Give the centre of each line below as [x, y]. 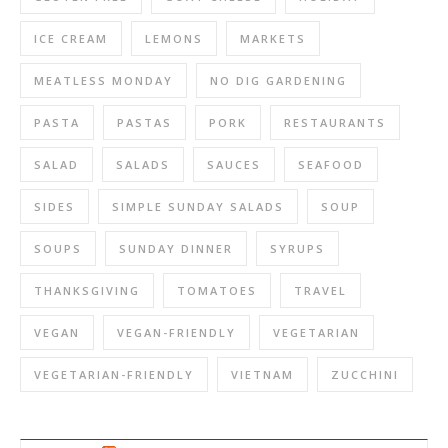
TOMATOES [217, 291]
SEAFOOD [331, 165]
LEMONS [174, 39]
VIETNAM [262, 375]
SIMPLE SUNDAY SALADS [198, 207]
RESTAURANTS [335, 123]
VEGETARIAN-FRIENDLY [114, 375]
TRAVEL [320, 291]
